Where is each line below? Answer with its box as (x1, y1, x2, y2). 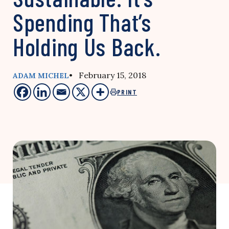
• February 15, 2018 (69, 70, 146, 80)
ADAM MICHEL (13, 71, 69, 80)
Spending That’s (13, 7, 151, 37)
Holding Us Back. (13, 32, 161, 61)
